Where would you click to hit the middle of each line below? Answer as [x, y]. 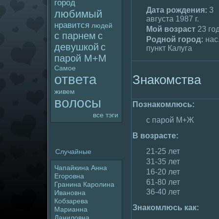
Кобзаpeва [71, 201]
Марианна [71, 209]
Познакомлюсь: [164, 105]
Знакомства [167, 79]
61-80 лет [163, 182]
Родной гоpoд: [175, 39]
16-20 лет [163, 172]
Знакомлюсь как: [166, 208]
